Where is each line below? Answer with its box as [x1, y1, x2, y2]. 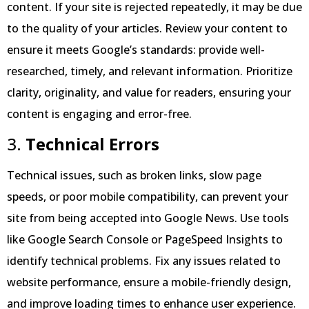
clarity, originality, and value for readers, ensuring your [7, 84, 291, 100]
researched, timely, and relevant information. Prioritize [7, 63, 292, 79]
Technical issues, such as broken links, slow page [7, 167, 261, 183]
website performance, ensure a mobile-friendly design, [7, 274, 291, 290]
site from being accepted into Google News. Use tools [7, 210, 289, 226]
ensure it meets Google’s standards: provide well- [7, 41, 265, 57]
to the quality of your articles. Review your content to [7, 20, 288, 36]
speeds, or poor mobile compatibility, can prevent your [7, 188, 288, 204]
